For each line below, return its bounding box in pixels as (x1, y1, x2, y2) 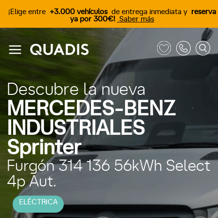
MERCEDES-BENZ (7, 99, 176, 119)
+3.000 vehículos (49, 8, 108, 16)
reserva (191, 8, 216, 16)
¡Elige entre (8, 8, 48, 16)
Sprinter (7, 138, 81, 158)
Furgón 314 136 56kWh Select (7, 158, 210, 174)
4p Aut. (7, 174, 56, 189)
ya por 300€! (70, 15, 115, 23)
